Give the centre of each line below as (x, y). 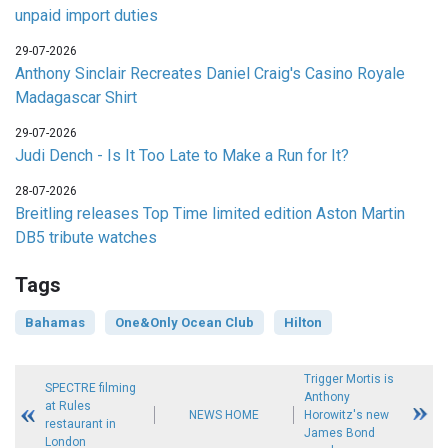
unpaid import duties (86, 16)
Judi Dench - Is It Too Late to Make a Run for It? (182, 156)
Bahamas (55, 323)
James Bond (340, 433)
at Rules (67, 406)
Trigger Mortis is (349, 379)
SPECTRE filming (90, 388)
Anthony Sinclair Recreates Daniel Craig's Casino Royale (210, 74)
